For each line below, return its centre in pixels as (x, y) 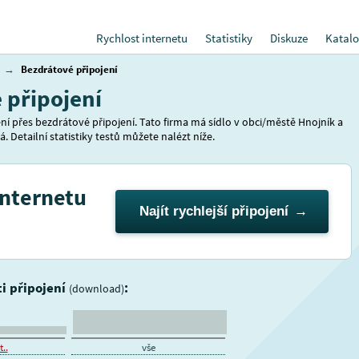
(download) (97, 289)
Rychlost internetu (142, 38)
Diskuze (289, 38)
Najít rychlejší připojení (214, 211)
